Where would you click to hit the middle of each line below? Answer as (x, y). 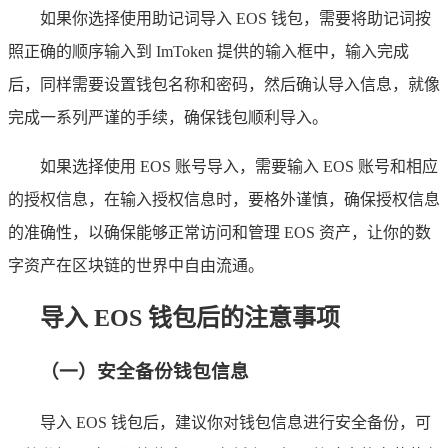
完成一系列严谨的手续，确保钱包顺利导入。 (168, 117)
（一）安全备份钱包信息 (144, 371)
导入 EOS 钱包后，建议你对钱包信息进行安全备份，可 (235, 423)
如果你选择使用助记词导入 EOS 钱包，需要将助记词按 (235, 18)
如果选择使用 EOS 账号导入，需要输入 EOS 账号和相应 (239, 166)
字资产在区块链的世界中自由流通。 (136, 265)
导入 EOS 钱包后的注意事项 (190, 317)
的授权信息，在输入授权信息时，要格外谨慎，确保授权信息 (224, 199)
